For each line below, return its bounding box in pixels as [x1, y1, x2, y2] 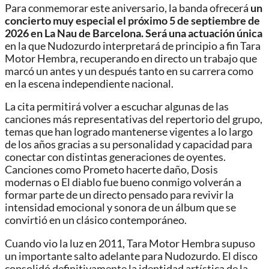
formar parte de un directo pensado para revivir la [5, 189, 234, 202]
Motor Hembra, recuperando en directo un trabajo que [5, 52, 257, 65]
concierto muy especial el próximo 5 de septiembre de [5, 14, 260, 27]
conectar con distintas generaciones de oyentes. [5, 151, 226, 164]
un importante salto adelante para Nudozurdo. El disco [5, 249, 258, 262]
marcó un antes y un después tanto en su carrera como [5, 64, 253, 77]
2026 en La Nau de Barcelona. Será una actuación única [5, 26, 262, 40]
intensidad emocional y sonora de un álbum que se [5, 201, 236, 214]
